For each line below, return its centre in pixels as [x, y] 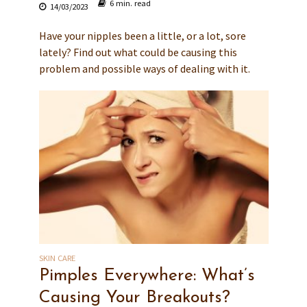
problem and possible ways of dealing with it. [144, 69]
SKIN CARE [57, 258]
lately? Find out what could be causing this [138, 52]
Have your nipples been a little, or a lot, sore [142, 36]
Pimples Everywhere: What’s [147, 275]
